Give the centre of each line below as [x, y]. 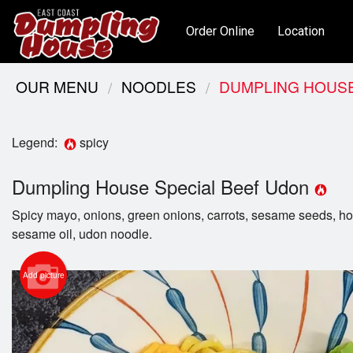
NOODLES [159, 86]
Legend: [38, 142]
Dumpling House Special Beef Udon [163, 187]
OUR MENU [57, 86]
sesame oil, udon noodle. [82, 234]
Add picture [43, 275]
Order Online [220, 31]
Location [301, 31]
